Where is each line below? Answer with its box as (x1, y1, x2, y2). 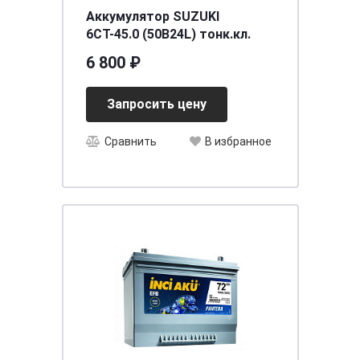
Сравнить (104, 135, 157, 149)
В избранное (204, 135, 272, 149)
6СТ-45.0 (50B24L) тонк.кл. (85, 27, 251, 42)
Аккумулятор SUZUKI (85, 9, 219, 24)
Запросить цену (106, 96, 207, 112)
